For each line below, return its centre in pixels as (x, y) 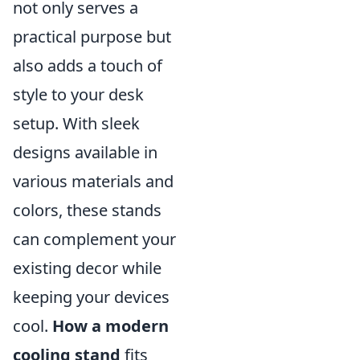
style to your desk (78, 94)
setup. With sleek (76, 123)
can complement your (94, 239)
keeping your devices (91, 297)
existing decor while (87, 268)
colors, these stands (87, 210)
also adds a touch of (88, 65)
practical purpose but (92, 37)
